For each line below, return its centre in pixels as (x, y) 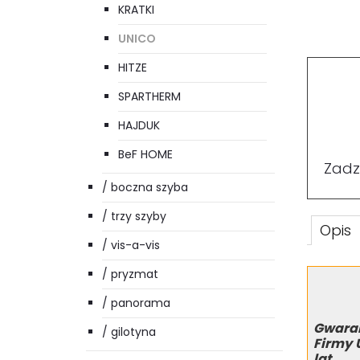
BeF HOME (145, 155)
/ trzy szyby (134, 217)
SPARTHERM (149, 97)
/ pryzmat (130, 274)
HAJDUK (139, 126)
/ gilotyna (129, 332)
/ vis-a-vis (131, 245)
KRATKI (136, 10)
